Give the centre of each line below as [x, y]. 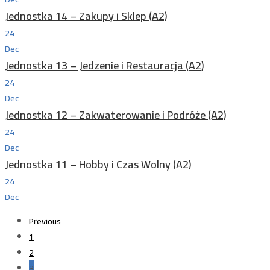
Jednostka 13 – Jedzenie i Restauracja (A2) [105, 65]
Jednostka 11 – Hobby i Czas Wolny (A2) [98, 164]
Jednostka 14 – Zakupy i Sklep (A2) [86, 16]
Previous [45, 221]
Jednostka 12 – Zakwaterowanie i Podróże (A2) [116, 115]
